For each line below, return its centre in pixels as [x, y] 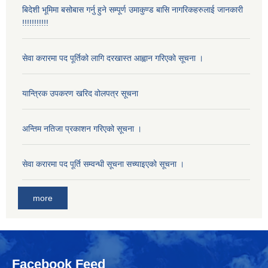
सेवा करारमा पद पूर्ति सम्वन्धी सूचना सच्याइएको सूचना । [103, 164]
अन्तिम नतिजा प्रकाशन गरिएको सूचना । [82, 129]
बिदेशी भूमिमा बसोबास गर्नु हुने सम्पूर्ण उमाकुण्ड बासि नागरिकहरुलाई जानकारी [133, 10]
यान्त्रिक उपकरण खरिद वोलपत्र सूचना [80, 94]
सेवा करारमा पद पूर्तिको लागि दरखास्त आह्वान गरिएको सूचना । [113, 58]
